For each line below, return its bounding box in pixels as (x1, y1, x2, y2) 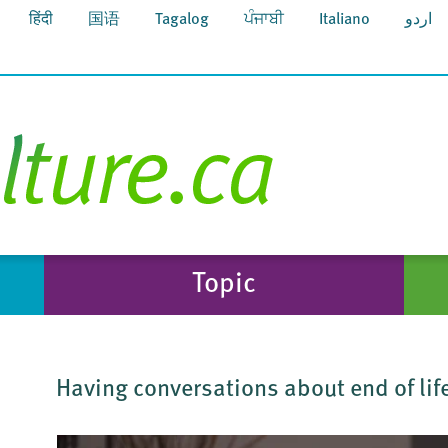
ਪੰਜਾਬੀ (244, 12, 284, 28)
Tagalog (155, 12, 209, 28)
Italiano (319, 12, 370, 28)
